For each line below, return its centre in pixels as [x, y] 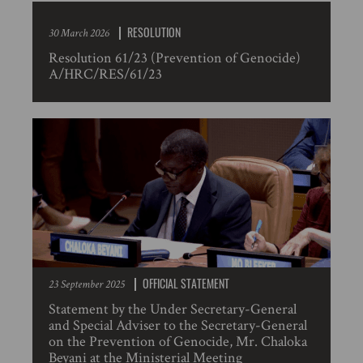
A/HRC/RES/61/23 [105, 74]
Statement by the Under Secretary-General [173, 309]
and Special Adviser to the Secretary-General [178, 325]
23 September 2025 [87, 284]
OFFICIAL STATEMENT [186, 283]
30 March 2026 [79, 33]
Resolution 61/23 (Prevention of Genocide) [175, 58]
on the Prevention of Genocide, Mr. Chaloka [178, 342]
